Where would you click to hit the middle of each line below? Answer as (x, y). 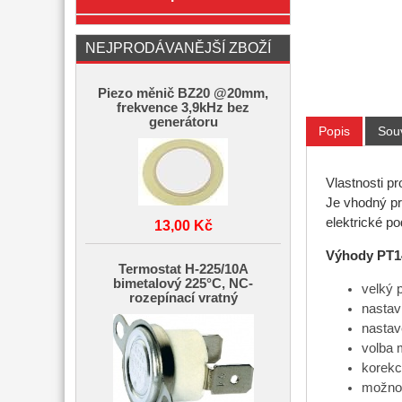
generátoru (183, 122)
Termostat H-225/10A (183, 269)
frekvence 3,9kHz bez (183, 108)
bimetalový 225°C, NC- (183, 284)
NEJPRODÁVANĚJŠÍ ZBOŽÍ (178, 48)
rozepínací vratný (183, 298)
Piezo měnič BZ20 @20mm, (183, 93)
